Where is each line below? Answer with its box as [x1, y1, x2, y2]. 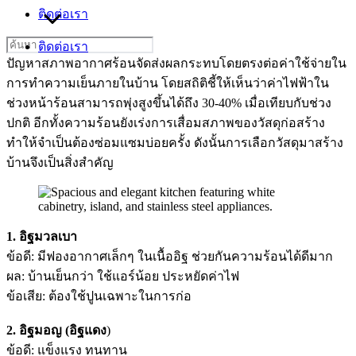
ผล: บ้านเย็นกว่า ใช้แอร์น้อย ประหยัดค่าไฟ [6, 269, 239, 283]
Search [6, 36, 40, 49]
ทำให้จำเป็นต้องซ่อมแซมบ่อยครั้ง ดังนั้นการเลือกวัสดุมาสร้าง [6, 136, 343, 149]
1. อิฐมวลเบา [6, 230, 77, 243]
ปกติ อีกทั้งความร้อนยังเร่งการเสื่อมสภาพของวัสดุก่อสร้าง [6, 116, 325, 130]
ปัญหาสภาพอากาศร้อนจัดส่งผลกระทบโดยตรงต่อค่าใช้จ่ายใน [6, 56, 346, 70]
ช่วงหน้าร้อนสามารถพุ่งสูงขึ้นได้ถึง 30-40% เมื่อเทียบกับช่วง [6, 96, 331, 110]
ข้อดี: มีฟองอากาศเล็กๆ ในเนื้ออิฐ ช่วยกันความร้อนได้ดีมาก [6, 250, 333, 263]
